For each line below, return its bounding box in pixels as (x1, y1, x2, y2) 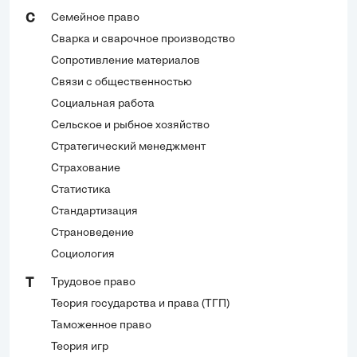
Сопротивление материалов (51, 54, 200, 67)
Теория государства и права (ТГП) (51, 297, 229, 310)
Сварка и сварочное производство (51, 33, 235, 45)
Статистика (51, 183, 111, 196)
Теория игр (51, 340, 108, 353)
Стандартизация (51, 205, 138, 218)
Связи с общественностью (51, 76, 192, 88)
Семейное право (51, 11, 139, 24)
